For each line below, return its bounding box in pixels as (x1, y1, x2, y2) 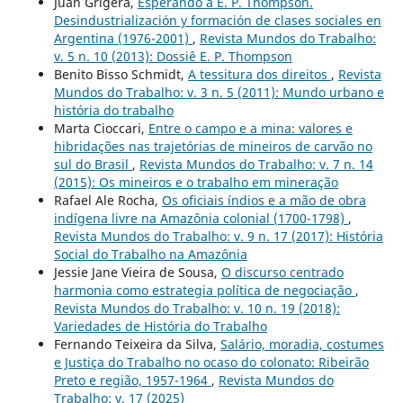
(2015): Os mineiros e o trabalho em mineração (53, 173, 338, 191)
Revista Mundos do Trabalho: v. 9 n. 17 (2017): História (53, 227, 383, 245)
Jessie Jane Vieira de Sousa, (53, 263, 221, 281)
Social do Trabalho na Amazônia (53, 245, 247, 263)
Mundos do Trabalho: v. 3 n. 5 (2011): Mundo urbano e (53, 83, 384, 101)
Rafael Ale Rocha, (53, 191, 162, 209)
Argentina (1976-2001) (53, 29, 193, 47)
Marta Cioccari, (53, 119, 148, 137)
